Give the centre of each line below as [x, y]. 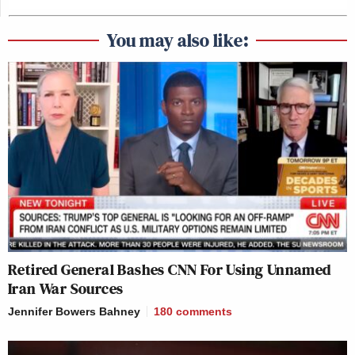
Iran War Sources [66, 289]
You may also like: [177, 40]
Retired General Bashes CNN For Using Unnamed [170, 270]
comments [204, 312]
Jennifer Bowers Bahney [74, 312]
